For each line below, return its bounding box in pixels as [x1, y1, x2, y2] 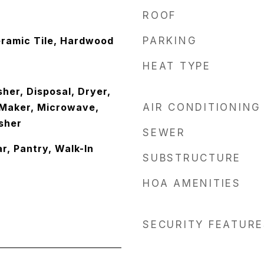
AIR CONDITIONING [143, 101, 261, 113]
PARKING [143, 35, 197, 47]
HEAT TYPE [143, 60, 211, 72]
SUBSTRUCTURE [143, 152, 241, 164]
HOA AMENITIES [143, 177, 241, 189]
